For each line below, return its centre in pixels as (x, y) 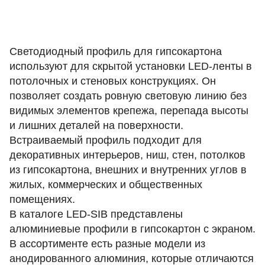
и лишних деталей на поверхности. (96, 125)
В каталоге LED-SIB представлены (96, 214)
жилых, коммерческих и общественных (106, 185)
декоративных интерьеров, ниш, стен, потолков (127, 155)
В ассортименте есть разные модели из (107, 244)
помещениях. (44, 199)
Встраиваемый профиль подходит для (106, 140)
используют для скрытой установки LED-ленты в (131, 66)
